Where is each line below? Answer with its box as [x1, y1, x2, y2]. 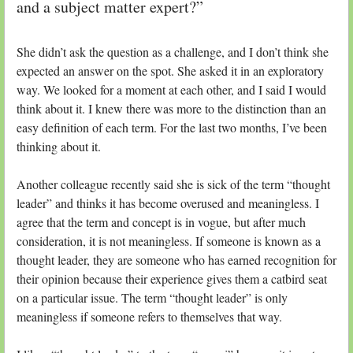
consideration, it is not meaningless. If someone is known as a [17, 232, 321, 249]
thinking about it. [17, 137, 101, 154]
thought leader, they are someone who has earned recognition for [17, 251, 336, 268]
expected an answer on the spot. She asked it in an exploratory [17, 61, 324, 79]
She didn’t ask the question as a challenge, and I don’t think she [17, 43, 329, 60]
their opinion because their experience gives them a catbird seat [17, 269, 327, 287]
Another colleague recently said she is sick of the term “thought [17, 175, 330, 192]
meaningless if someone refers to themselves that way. [17, 307, 282, 325]
